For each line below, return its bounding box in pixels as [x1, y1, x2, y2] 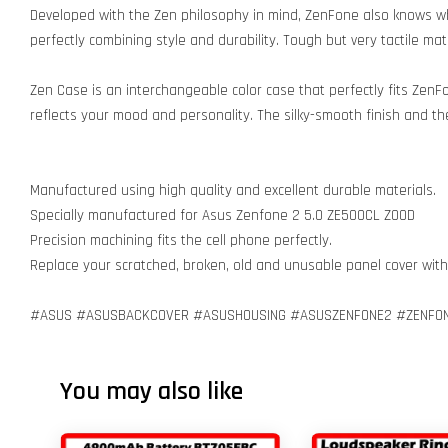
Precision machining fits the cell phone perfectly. [30, 231, 332, 250]
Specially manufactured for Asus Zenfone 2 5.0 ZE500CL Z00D [30, 206, 415, 225]
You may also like [60, 375, 243, 408]
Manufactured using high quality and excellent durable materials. [30, 181, 436, 200]
